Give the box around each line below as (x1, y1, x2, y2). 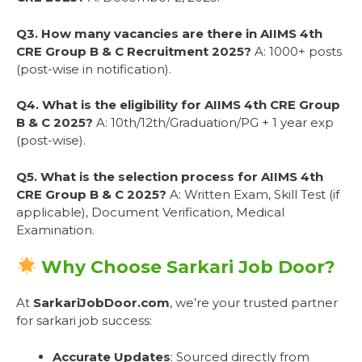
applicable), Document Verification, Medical (16, 204, 284, 220)
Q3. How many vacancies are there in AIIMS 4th (16, 25, 322, 41)
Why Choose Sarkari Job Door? (41, 256, 336, 279)
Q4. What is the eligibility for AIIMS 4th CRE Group (16, 97, 340, 113)
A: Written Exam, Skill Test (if (166, 186, 339, 202)
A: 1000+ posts (251, 43, 342, 59)
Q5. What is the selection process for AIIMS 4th (16, 168, 323, 184)
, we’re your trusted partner (170, 295, 338, 311)
